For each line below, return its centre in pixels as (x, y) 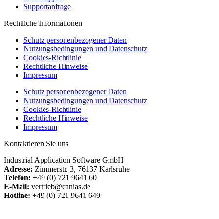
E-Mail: (17, 186)
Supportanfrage (47, 6)
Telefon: (18, 177)
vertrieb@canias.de (60, 186)
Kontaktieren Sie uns (36, 143)
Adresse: (18, 169)
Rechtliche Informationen (43, 23)
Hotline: (17, 195)
